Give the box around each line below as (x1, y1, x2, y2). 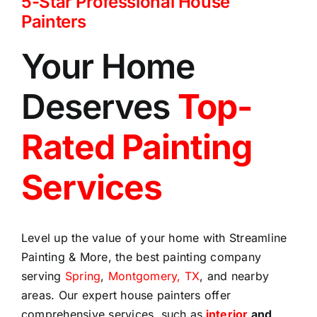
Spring (64, 268, 101, 283)
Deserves (21, 85, 178, 127)
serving (21, 268, 65, 283)
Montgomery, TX (108, 268, 200, 283)
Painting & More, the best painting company (21, 249, 262, 264)
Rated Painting (21, 125, 252, 168)
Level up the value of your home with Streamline (21, 230, 287, 245)
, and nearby (200, 268, 270, 283)
